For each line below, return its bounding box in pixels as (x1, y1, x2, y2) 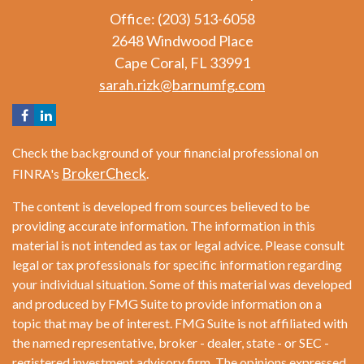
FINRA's (12, 166, 62, 182)
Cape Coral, (114, 54, 188, 72)
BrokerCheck (62, 164, 146, 183)
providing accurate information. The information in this (12, 218, 315, 234)
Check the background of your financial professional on (12, 145, 318, 161)
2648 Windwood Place (110, 32, 253, 50)
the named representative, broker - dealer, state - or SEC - (12, 335, 329, 351)
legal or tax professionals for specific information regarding (12, 257, 342, 273)
